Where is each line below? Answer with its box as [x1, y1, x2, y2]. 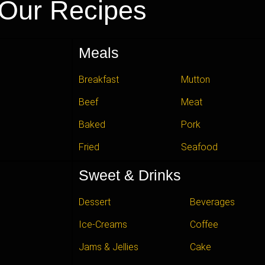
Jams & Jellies [79, 241, 138, 253]
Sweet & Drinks [79, 166, 181, 183]
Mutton [180, 73, 210, 85]
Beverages [190, 196, 235, 208]
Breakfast [79, 73, 119, 85]
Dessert [79, 196, 111, 208]
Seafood [180, 141, 218, 153]
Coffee [190, 218, 219, 230]
